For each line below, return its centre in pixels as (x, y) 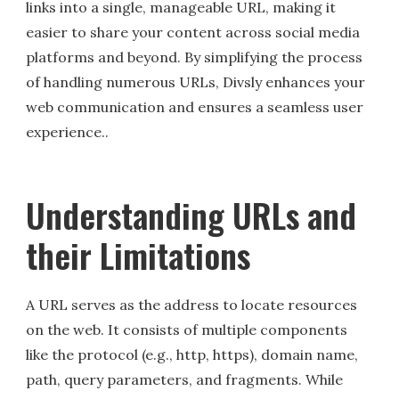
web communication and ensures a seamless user (195, 107)
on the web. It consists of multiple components (187, 330)
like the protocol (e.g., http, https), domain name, (192, 355)
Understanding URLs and (191, 215)
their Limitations (138, 255)
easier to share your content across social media (193, 33)
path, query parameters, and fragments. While (185, 380)
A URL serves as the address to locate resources (192, 305)
